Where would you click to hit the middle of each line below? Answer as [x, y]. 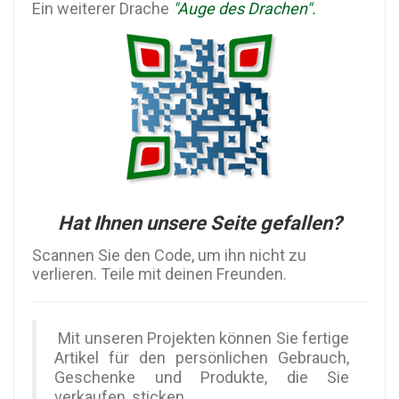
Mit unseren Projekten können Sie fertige [202, 338]
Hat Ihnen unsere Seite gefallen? [199, 224]
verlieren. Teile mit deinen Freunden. [159, 274]
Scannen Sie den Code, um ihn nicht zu [169, 256]
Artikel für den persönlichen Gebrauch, [202, 358]
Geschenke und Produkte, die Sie [202, 378]
